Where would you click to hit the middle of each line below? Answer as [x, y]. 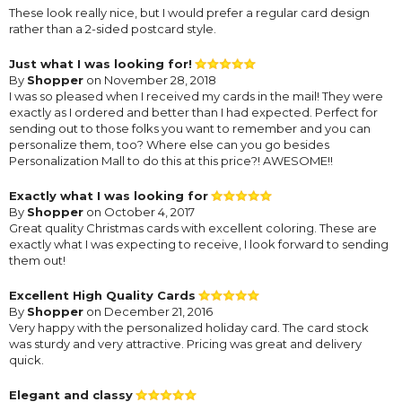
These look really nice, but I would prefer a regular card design [189, 12]
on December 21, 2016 [148, 311]
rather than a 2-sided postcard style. [113, 28]
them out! [37, 260]
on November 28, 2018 [150, 79]
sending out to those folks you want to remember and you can [190, 128]
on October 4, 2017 [139, 211]
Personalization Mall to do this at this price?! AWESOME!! [171, 160]
